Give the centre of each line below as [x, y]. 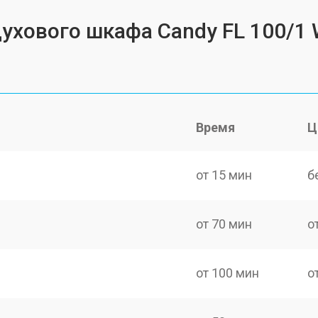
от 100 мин [228, 273]
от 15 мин [224, 175]
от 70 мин [224, 224]
